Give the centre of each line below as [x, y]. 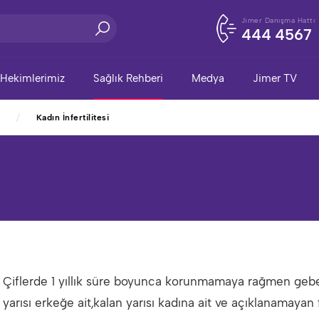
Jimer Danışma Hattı [278, 20]
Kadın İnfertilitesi [72, 117]
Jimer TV [275, 78]
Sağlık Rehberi [128, 78]
